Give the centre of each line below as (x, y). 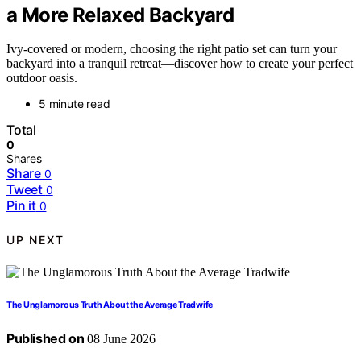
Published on (46, 339)
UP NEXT (35, 239)
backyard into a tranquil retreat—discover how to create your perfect (180, 64)
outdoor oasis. (42, 78)
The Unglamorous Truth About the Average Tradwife (110, 305)
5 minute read (75, 104)
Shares (24, 159)
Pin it (21, 206)
